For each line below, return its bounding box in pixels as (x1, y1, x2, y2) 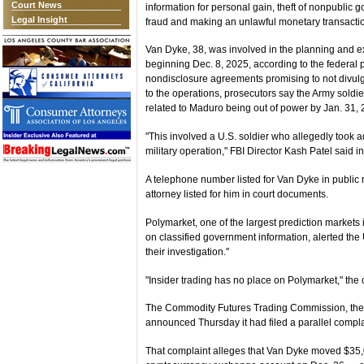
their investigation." (145, 245, 229, 258)
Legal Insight (11, 15, 67, 24)
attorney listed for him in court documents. (145, 188, 328, 200)
